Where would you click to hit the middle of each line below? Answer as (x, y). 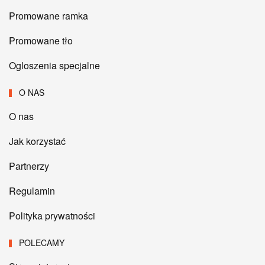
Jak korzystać (37, 141)
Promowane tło (41, 41)
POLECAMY (41, 243)
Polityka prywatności (52, 216)
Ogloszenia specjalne (54, 66)
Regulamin (32, 191)
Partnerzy (29, 166)
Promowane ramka (49, 16)
